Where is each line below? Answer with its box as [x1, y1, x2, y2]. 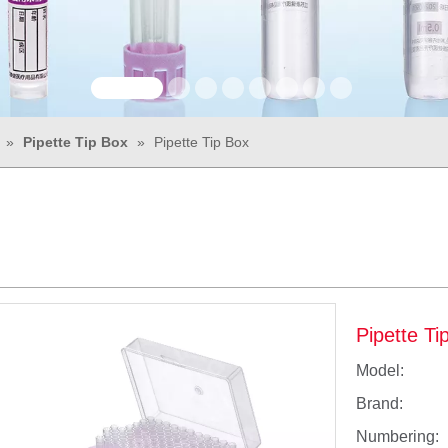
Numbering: [356, 428, 439, 445]
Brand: [356, 395, 403, 412]
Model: [356, 362, 404, 379]
